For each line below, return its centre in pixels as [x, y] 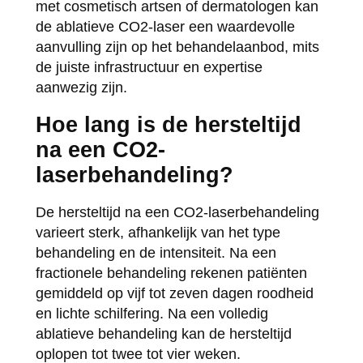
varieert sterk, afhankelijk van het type [158, 232]
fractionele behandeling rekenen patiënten [171, 273]
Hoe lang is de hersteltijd [168, 124]
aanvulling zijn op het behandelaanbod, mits [177, 47]
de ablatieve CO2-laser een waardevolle [165, 26]
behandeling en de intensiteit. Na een [156, 252]
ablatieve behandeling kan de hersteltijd [163, 333]
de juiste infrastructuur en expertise [149, 67]
